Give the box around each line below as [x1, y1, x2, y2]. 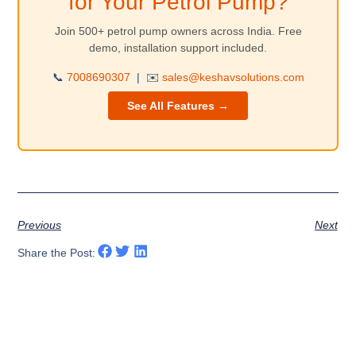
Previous [17, 219, 62, 231]
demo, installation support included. [89, 41, 267, 55]
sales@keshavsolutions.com [161, 71, 304, 84]
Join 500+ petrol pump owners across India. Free [54, 25, 302, 38]
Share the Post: [17, 246, 96, 259]
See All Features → [127, 99, 229, 112]
